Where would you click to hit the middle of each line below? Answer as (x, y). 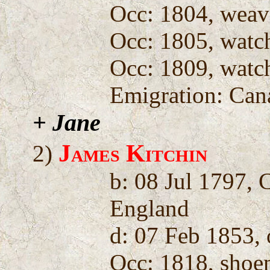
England (150, 208)
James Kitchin (133, 153)
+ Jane (67, 122)
